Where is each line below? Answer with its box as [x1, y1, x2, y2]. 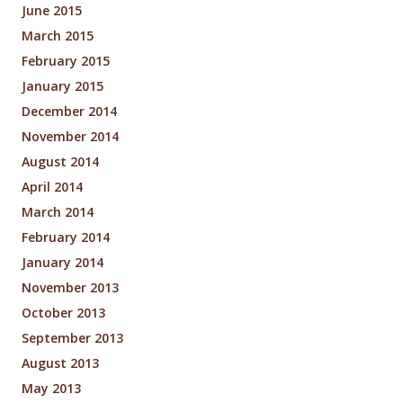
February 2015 [22, 52, 110, 70]
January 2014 [22, 254, 103, 272]
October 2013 [22, 304, 105, 322]
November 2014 [22, 128, 119, 146]
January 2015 [22, 77, 103, 95]
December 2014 [22, 103, 117, 121]
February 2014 [22, 228, 110, 246]
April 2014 [22, 178, 83, 196]
